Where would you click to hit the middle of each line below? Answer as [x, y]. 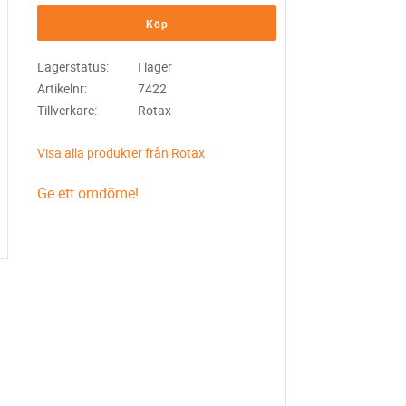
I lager [155, 67]
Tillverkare [66, 110]
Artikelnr [61, 88]
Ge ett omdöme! [88, 193]
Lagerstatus [72, 67]
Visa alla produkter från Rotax [121, 153]
